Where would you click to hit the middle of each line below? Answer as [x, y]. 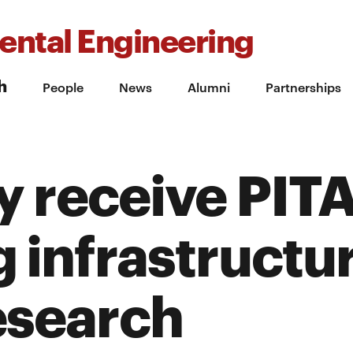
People [63, 87]
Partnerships [303, 87]
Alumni [209, 87]
